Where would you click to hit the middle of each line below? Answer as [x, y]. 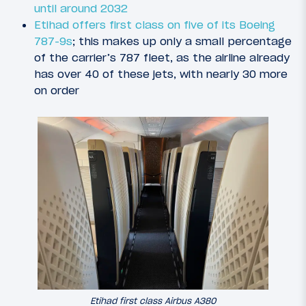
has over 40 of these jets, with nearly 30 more [161, 73]
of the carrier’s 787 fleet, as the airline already [162, 57]
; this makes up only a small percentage [182, 41]
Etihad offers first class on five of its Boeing [155, 24]
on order [57, 90]
